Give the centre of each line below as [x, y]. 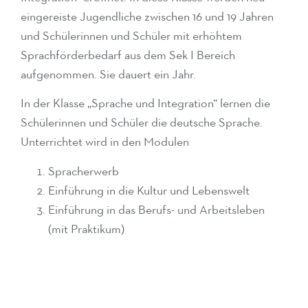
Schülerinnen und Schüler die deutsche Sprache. [142, 123]
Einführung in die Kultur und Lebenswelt [149, 191]
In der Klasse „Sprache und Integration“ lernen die [145, 104]
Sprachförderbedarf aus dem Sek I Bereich [128, 56]
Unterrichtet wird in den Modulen [105, 143]
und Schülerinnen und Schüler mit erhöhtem [131, 36]
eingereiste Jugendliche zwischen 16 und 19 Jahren [147, 17]
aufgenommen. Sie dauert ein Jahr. [108, 75]
